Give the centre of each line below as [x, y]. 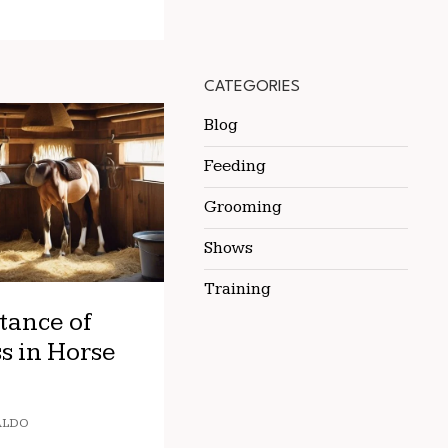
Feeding [235, 166]
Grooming [243, 207]
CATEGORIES [252, 87]
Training [237, 289]
